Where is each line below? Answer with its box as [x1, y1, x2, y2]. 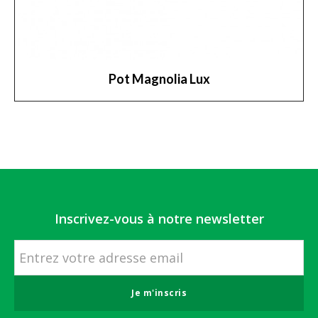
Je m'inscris [131, 287, 187, 298]
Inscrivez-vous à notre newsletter [54, 210, 264, 227]
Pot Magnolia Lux [108, 71, 210, 87]
